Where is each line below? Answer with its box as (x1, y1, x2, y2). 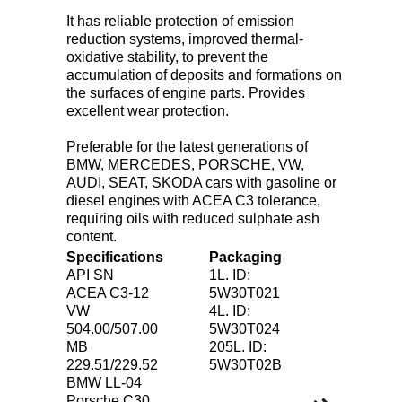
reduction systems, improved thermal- (66, 31, 303, 47)
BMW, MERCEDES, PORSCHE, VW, (66, 157, 304, 172)
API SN (66, 267, 114, 283)
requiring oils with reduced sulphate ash (66, 211, 319, 226)
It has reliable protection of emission (66, 13, 294, 29)
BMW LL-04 (66, 375, 142, 390)
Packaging (209, 249, 282, 265)
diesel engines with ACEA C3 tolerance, (66, 193, 320, 208)
